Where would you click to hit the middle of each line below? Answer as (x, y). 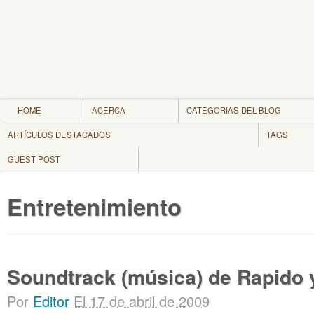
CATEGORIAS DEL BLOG (234, 110)
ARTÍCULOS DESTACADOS (60, 135)
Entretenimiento (94, 206)
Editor (51, 301)
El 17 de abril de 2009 (142, 301)
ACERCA (108, 110)
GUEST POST (34, 159)
